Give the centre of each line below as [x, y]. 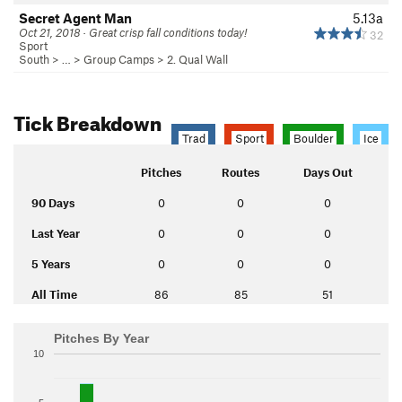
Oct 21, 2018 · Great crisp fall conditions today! [133, 32]
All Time [54, 294]
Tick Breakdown [87, 119]
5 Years [51, 263]
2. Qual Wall [197, 59]
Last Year [56, 233]
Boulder [313, 138]
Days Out [328, 172]
